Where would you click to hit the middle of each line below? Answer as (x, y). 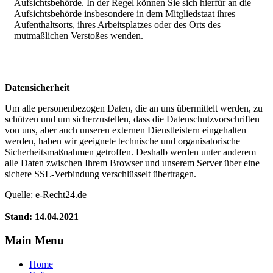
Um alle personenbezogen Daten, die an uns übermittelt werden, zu (134, 108)
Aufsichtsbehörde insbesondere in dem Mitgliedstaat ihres (125, 14)
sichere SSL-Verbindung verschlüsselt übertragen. (101, 174)
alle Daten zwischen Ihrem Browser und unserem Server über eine (132, 163)
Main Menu (34, 241)
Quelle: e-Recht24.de (46, 195)
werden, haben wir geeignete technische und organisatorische (122, 141)
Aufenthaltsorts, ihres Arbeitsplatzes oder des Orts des (117, 25)
